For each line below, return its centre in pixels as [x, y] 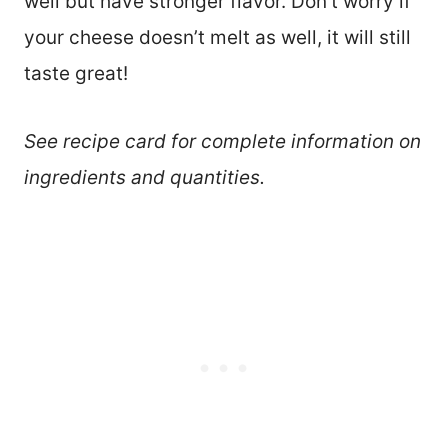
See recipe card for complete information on [222, 141]
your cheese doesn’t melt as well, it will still [217, 37]
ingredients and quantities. [144, 177]
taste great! [76, 73]
